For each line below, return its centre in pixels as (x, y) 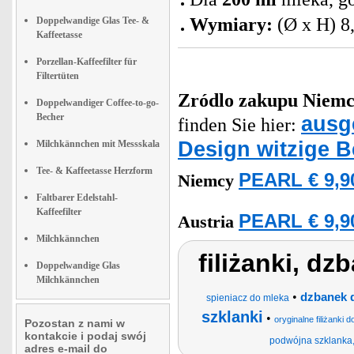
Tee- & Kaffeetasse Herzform (94, 171)
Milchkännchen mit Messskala (98, 144)
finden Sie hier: (239, 125)
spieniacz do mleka (247, 298)
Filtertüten (58, 76)
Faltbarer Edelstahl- (77, 198)
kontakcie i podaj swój (85, 336)
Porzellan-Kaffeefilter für (87, 62)
